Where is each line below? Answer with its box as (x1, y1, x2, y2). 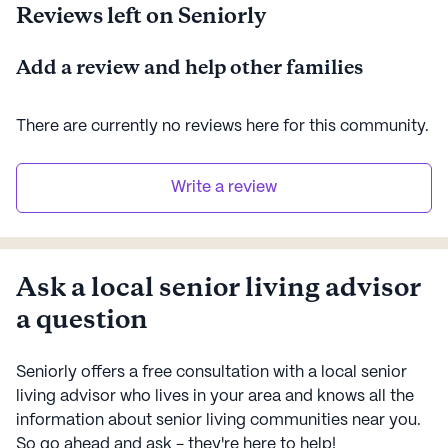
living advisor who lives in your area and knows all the (16, 388, 414, 404)
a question (16, 302, 148, 339)
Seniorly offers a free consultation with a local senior (16, 364, 407, 380)
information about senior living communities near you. (16, 412, 421, 428)
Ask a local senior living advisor (16, 270, 421, 307)
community (340, 118, 425, 134)
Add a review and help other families (16, 54, 363, 82)
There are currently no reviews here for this (16, 118, 340, 134)
